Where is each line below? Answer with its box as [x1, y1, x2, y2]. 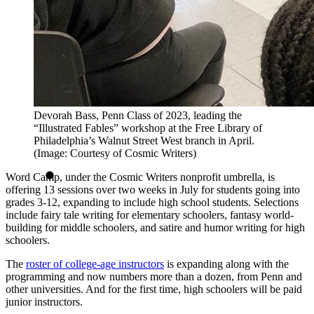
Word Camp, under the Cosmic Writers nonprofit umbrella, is [6, 171, 275, 184]
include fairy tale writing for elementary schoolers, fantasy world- [6, 209, 294, 221]
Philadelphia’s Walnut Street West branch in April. [34, 135, 254, 147]
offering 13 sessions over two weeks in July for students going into [6, 184, 300, 196]
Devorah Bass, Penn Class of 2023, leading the [34, 109, 242, 122]
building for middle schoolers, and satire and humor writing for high [6, 221, 305, 234]
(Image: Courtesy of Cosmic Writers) [34, 147, 196, 160]
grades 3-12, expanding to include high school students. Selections [6, 196, 299, 209]
